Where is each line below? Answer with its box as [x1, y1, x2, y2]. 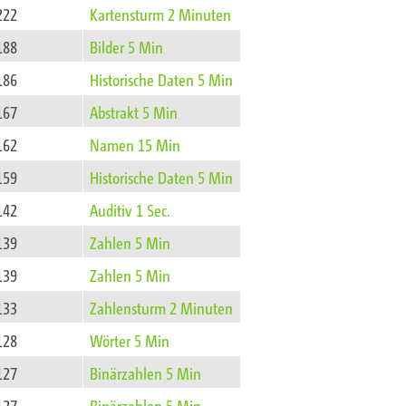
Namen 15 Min [90, 134, 181, 155]
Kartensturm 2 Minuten [90, 4, 232, 24]
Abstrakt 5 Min [90, 101, 179, 122]
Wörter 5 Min [90, 330, 170, 351]
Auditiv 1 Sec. [90, 199, 171, 220]
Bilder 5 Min [90, 36, 164, 57]
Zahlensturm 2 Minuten [90, 297, 234, 318]
